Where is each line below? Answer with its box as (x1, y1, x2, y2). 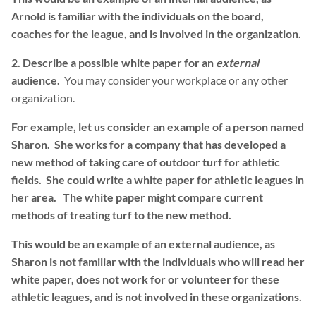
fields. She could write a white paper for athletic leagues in (11, 173, 304, 187)
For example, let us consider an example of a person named (11, 120, 304, 134)
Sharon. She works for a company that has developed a (11, 138, 286, 152)
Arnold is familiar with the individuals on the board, (11, 9, 264, 23)
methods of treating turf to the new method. (11, 208, 233, 222)
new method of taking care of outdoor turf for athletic (11, 155, 280, 169)
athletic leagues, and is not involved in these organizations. (11, 290, 302, 304)
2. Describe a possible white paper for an (11, 56, 216, 70)
